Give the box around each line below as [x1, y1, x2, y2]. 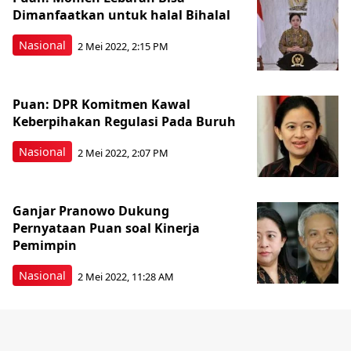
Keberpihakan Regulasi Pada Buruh [13, 113, 236, 130]
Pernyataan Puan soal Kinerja [13, 219, 200, 237]
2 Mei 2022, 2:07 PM [78, 145, 168, 160]
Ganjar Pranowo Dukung [13, 202, 169, 219]
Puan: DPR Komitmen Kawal [13, 96, 190, 113]
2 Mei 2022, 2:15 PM [78, 38, 168, 53]
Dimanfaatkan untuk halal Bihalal [13, 6, 230, 24]
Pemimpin [13, 237, 77, 254]
